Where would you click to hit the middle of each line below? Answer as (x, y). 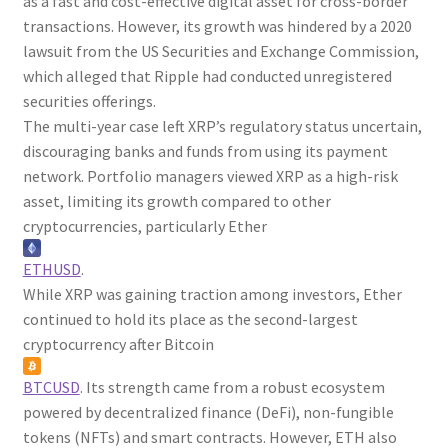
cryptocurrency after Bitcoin (118, 343)
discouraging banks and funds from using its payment (205, 150)
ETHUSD (51, 268)
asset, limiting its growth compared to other (176, 200)
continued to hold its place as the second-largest (190, 318)
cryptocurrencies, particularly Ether (144, 225)
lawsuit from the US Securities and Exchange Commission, (220, 50)
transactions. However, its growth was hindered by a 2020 (217, 25)
